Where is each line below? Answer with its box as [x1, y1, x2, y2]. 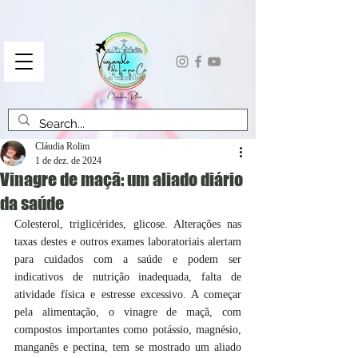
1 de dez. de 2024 [35, 155, 101, 166]
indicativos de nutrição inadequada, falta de [14, 271, 241, 283]
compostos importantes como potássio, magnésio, [14, 324, 241, 336]
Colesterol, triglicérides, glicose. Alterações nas [14, 218, 241, 230]
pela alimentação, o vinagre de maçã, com [14, 306, 241, 318]
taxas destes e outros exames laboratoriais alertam [14, 236, 241, 248]
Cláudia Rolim [35, 141, 89, 152]
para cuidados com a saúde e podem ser [14, 253, 241, 265]
